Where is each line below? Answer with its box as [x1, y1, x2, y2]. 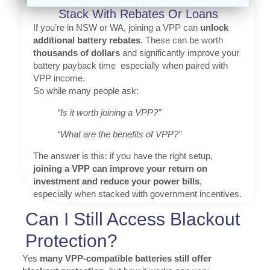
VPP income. [33, 73, 85, 84]
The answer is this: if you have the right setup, [33, 151, 213, 162]
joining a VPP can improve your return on [33, 163, 207, 174]
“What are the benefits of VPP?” [57, 129, 181, 140]
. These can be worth [140, 35, 223, 46]
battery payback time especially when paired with [33, 60, 228, 71]
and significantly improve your [119, 48, 239, 58]
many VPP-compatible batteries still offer [39, 253, 212, 264]
